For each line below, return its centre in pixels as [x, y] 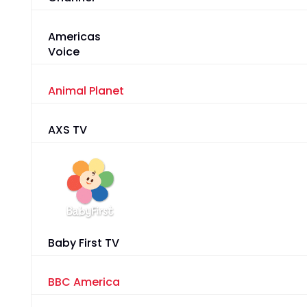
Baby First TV [83, 243]
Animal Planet [86, 91]
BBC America [84, 282]
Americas [74, 37]
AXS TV [67, 130]
